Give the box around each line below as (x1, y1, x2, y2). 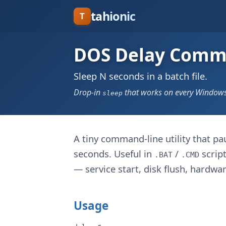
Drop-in (74, 87, 102, 98)
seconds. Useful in (74, 147, 154, 160)
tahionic (91, 8, 136, 24)
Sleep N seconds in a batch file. (74, 70, 207, 82)
